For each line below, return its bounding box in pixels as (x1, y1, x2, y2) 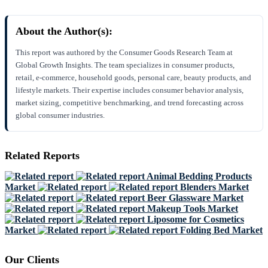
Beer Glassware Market (147, 193, 243, 203)
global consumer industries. (16, 111, 105, 120)
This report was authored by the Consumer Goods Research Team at (16, 48, 233, 57)
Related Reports (5, 150, 80, 162)
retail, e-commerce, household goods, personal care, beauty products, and (16, 73, 251, 83)
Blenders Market (180, 182, 249, 193)
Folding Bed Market (180, 225, 263, 236)
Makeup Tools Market (147, 203, 238, 214)
